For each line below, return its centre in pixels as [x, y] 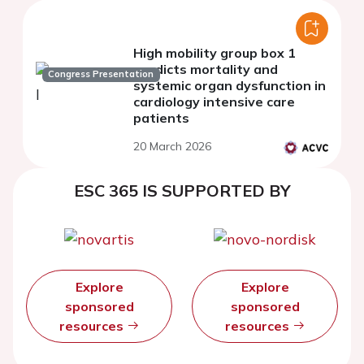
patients [161, 117]
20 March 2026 [172, 146]
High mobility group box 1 [214, 52]
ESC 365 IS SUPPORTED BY [182, 190]
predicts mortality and [206, 69]
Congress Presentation [101, 74]
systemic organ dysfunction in [230, 85]
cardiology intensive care [214, 101]
